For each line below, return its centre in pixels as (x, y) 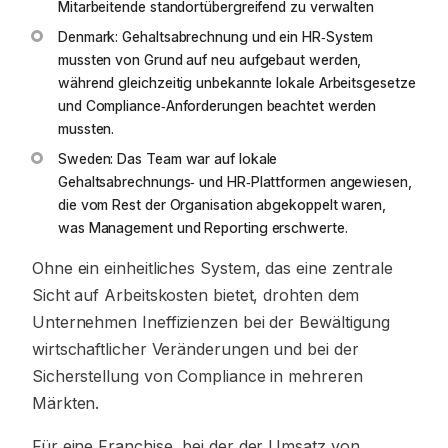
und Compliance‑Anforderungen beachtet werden (217, 105)
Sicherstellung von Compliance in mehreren (197, 376)
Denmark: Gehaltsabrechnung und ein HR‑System (216, 36)
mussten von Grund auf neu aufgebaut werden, (210, 59)
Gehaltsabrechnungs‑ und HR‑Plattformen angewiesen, (235, 181)
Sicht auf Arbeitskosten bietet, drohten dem (196, 295)
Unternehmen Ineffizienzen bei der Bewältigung (211, 322)
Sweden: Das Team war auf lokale (168, 158)
